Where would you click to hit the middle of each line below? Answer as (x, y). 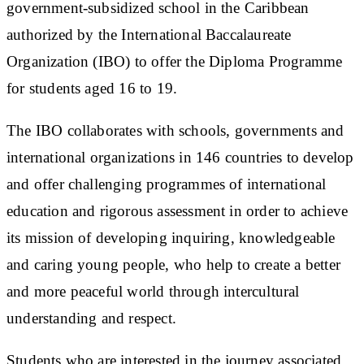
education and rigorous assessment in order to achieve (178, 210)
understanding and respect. (91, 318)
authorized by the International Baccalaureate (149, 34)
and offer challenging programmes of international (167, 184)
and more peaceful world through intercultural (153, 291)
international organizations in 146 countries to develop (180, 157)
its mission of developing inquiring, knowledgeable (171, 237)
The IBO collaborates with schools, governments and (175, 130)
